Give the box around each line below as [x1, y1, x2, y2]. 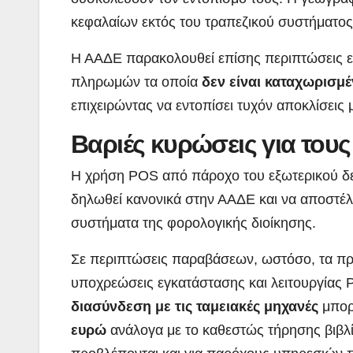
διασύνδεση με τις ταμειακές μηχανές [71, 298, 318, 314]
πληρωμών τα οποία [71, 73, 198, 90]
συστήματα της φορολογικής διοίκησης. [71, 214, 316, 231]
